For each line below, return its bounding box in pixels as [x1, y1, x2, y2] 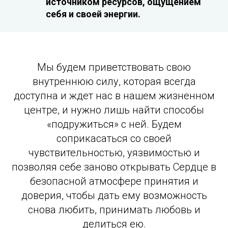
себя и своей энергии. [46, 9, 140, 20]
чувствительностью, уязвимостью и [28, 147, 200, 159]
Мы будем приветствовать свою [37, 61, 191, 74]
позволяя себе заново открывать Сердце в [12, 161, 216, 174]
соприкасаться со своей [56, 132, 172, 145]
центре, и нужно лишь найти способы [24, 104, 204, 117]
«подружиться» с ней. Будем [46, 118, 182, 131]
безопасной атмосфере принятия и [30, 175, 198, 188]
